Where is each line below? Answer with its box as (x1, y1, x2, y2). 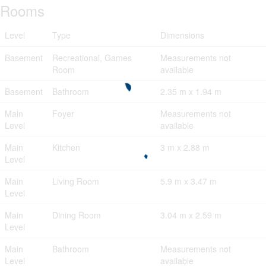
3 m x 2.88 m (160, 141, 210, 153)
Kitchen (52, 141, 80, 153)
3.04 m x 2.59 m (160, 208, 221, 221)
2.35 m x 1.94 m (160, 85, 221, 97)
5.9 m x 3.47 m (160, 175, 217, 187)
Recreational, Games (52, 51, 132, 64)
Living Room (52, 175, 99, 187)
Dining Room (52, 208, 101, 221)
